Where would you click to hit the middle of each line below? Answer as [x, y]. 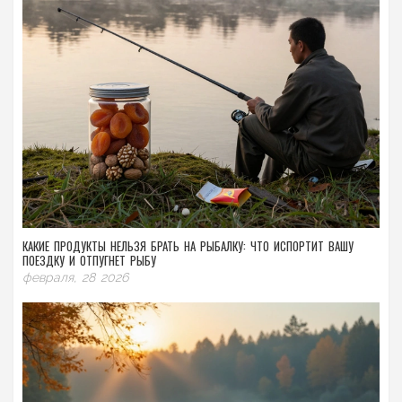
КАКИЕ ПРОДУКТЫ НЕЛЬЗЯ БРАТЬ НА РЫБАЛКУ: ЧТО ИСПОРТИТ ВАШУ [188, 245]
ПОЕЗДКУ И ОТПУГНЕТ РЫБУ [89, 260]
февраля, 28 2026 [75, 277]
